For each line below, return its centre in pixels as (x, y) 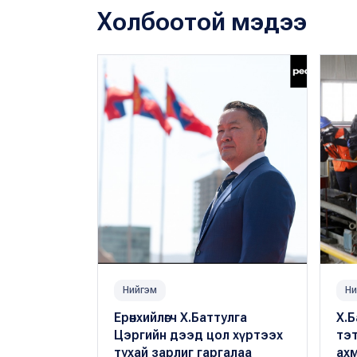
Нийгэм (140, 290)
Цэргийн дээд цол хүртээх (198, 335)
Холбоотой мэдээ (202, 22)
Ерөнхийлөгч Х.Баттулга (180, 318)
